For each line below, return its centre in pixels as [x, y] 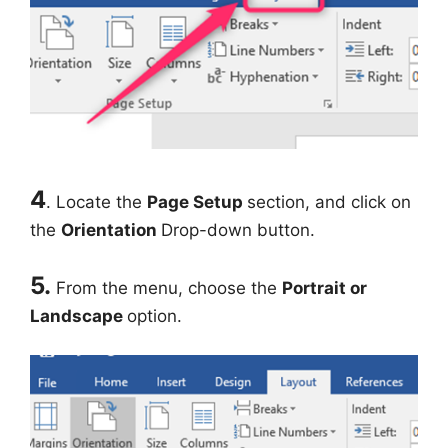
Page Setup [197, 201]
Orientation [111, 229]
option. [154, 316]
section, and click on [329, 201]
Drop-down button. [238, 229]
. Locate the [96, 201]
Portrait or [324, 288]
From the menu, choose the [169, 288]
